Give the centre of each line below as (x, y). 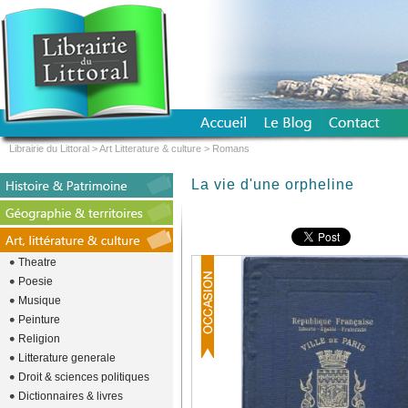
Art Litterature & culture (150, 148)
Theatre (37, 262)
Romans (231, 148)
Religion (39, 339)
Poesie (36, 281)
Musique (40, 301)
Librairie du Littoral (49, 148)
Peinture (39, 320)
